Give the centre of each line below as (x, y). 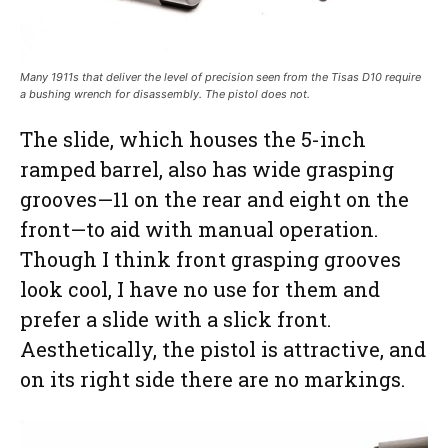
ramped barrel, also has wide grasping (207, 168)
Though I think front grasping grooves (210, 258)
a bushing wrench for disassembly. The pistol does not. (165, 93)
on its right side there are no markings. (212, 378)
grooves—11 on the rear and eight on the (214, 198)
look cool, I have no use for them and (200, 288)
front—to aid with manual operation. (199, 228)
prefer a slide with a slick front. (175, 318)
